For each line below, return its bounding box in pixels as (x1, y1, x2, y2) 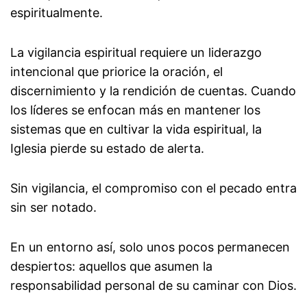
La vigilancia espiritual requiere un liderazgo (10, 45, 262, 60)
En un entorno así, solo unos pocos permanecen (10, 240, 290, 255)
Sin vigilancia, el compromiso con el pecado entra (10, 181, 297, 196)
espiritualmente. (10, 5, 103, 21)
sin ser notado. (10, 200, 97, 215)
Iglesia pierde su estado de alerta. (10, 141, 204, 156)
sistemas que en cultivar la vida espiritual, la (10, 122, 262, 137)
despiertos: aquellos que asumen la (10, 259, 212, 274)
